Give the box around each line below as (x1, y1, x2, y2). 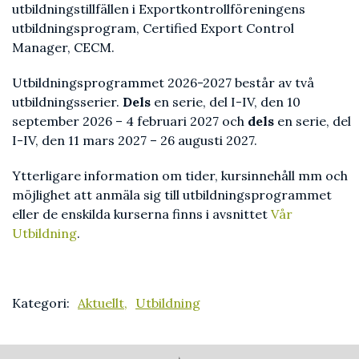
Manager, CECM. (12, 39, 115, 55)
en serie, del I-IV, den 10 (151, 94, 301, 110)
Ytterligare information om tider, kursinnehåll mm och (12, 167, 348, 184)
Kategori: (12, 295, 70, 311)
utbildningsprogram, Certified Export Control (12, 20, 294, 36)
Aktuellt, (78, 295, 127, 311)
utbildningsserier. (12, 94, 123, 110)
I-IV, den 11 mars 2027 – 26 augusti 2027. (12, 132, 260, 148)
